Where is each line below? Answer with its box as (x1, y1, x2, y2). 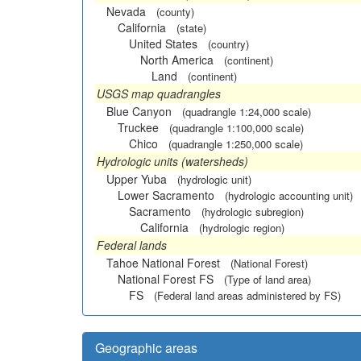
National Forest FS (118, 270, 214, 287)
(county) (156, 3, 194, 19)
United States (129, 35, 197, 52)
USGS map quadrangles (97, 85, 221, 102)
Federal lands (97, 236, 167, 253)
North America (140, 51, 214, 68)
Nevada (106, 2, 146, 19)
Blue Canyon (106, 102, 172, 119)
